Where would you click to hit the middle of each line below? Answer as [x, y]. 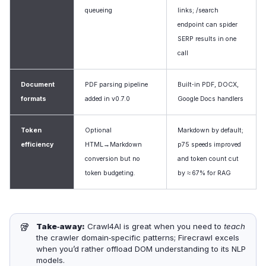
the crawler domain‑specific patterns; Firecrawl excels [138, 237]
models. [50, 260]
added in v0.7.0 [107, 99]
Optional [98, 130]
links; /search [198, 10]
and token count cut [208, 159]
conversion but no [113, 159]
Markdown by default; [210, 130]
